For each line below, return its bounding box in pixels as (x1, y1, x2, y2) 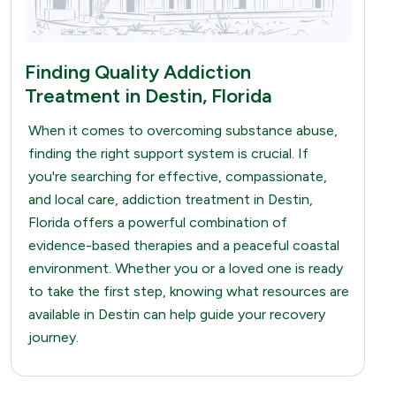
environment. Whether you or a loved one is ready (28, 259, 343, 277)
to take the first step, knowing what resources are (28, 282, 349, 300)
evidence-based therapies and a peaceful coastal (28, 236, 339, 254)
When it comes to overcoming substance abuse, (28, 121, 338, 139)
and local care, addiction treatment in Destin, (28, 190, 313, 208)
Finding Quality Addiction (25, 59, 251, 84)
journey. (28, 328, 79, 346)
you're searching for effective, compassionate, (28, 167, 327, 185)
